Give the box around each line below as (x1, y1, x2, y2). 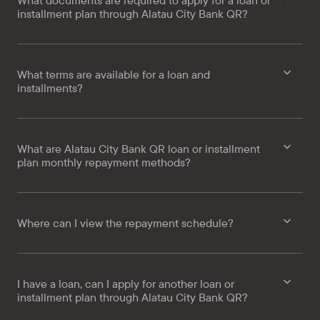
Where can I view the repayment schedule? (17, 216, 234, 231)
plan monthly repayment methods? (17, 155, 191, 170)
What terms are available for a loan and (17, 67, 210, 82)
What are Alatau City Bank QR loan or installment (17, 141, 260, 156)
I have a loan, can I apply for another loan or (17, 276, 234, 291)
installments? (17, 81, 83, 96)
